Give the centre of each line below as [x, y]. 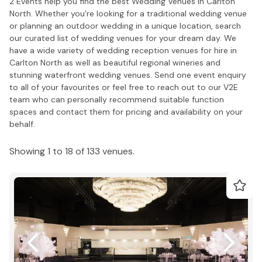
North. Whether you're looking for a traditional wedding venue [128, 13]
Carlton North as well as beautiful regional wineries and [115, 62]
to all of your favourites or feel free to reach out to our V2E [124, 87]
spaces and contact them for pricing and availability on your [126, 111]
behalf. [22, 124]
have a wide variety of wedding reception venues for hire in [123, 50]
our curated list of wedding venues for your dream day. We [123, 38]
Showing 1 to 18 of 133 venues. [72, 151]
